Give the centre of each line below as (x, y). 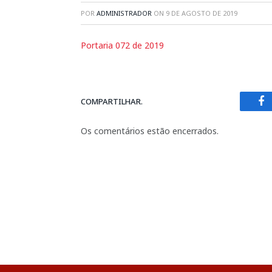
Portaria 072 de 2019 (122, 45)
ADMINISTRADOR (124, 13)
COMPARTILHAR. (112, 101)
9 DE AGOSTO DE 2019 (202, 13)
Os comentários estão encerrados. (150, 131)
